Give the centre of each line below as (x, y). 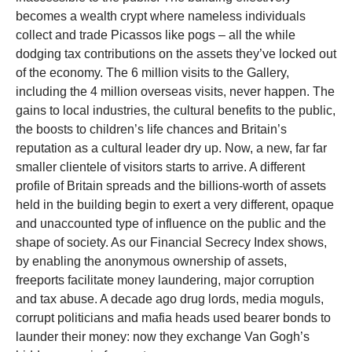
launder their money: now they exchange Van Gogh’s (163, 337)
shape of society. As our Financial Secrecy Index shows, (171, 243)
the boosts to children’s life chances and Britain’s (151, 130)
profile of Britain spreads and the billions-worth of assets (171, 186)
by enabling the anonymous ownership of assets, (151, 262)
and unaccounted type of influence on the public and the (171, 224)
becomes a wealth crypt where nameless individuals (161, 16)
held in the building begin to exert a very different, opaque (175, 205)
